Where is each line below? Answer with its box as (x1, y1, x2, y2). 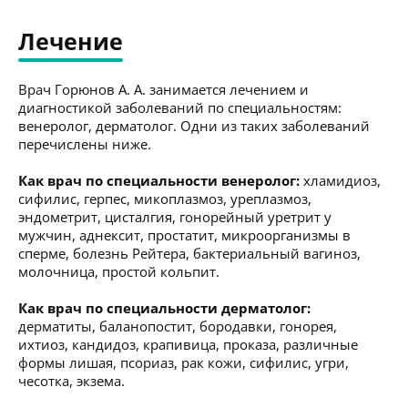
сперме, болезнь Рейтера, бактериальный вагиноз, (18, 243, 361, 262)
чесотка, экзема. (18, 371, 125, 390)
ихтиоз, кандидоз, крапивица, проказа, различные (18, 334, 358, 353)
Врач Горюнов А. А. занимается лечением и (18, 79, 309, 98)
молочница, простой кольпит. (18, 261, 219, 280)
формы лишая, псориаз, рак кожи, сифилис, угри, (18, 352, 349, 372)
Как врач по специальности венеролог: (18, 170, 300, 189)
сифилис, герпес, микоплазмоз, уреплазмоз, (18, 189, 311, 208)
